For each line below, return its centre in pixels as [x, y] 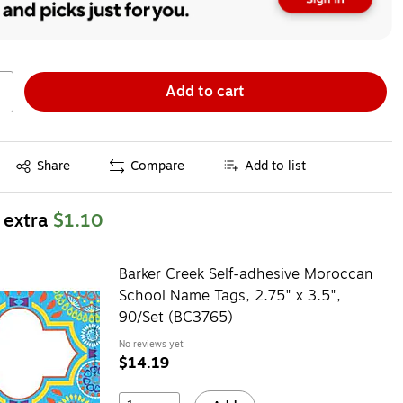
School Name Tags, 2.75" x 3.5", [229, 296]
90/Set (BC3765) [175, 317]
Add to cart [206, 91]
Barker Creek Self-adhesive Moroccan [246, 274]
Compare [158, 166]
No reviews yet [151, 344]
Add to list [276, 166]
